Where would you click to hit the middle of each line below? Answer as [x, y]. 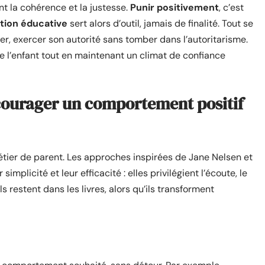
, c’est [231, 7]
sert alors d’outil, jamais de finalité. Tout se [160, 23]
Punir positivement [174, 7]
